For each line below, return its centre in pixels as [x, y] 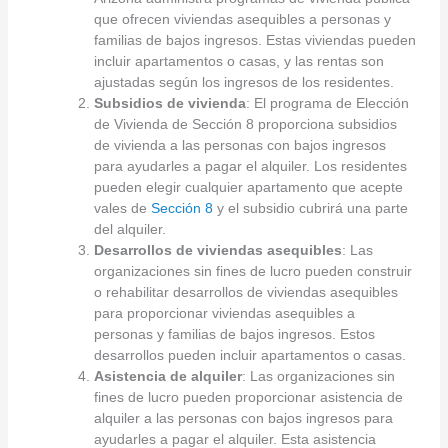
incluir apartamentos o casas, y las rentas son [238, 60]
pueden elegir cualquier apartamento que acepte [248, 186]
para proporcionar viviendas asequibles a [224, 312]
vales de [122, 207]
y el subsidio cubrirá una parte [310, 207]
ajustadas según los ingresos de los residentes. [243, 81]
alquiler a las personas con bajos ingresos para [243, 417]
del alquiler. [129, 228]
